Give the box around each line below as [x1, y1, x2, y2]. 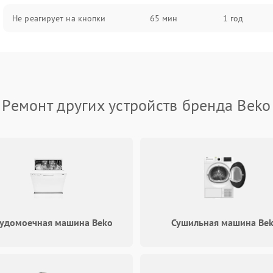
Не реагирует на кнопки [12, 13, 106, 24]
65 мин [149, 13, 178, 24]
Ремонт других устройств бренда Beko [2, 95, 271, 115]
